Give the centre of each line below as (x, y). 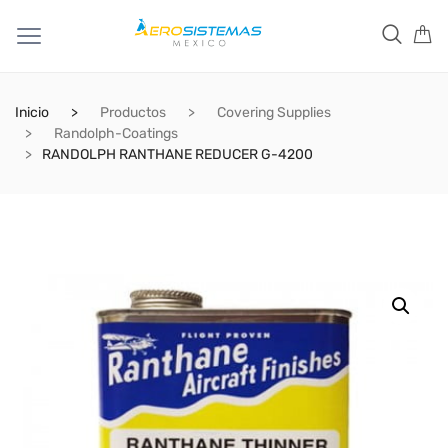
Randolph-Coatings (116, 133)
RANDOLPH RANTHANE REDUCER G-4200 (177, 154)
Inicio (32, 112)
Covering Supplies (274, 112)
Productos (133, 112)
